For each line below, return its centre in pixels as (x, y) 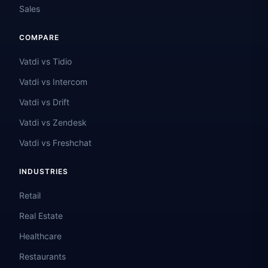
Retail (30, 196)
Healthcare (40, 236)
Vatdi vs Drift (44, 102)
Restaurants (42, 257)
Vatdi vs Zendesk (53, 123)
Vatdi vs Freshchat (55, 143)
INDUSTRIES (44, 172)
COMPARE (39, 38)
